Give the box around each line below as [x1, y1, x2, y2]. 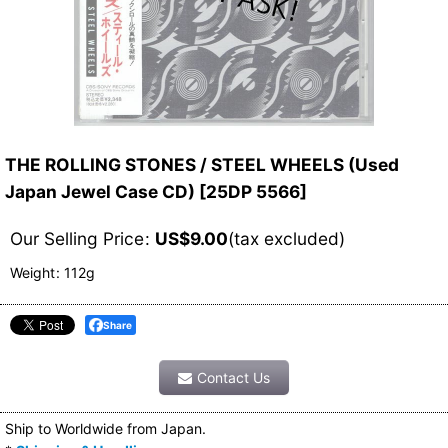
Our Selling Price [10, 228, 144, 249]
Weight [10, 264, 55, 281]
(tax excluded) [228, 228, 345, 249]
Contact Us [197, 369, 270, 386]
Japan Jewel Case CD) [5, 181, 195, 202]
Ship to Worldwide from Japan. [5, 420, 206, 437]
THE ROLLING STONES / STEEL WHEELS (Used [5, 154, 399, 175]
